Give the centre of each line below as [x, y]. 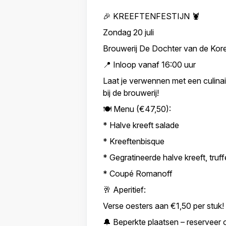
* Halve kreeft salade [141, 125]
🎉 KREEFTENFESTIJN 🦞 [151, 16]
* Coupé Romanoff [137, 174]
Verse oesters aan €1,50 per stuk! [163, 206]
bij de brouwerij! [131, 93]
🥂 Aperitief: [124, 190]
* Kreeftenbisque [133, 142]
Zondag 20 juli [129, 33]
